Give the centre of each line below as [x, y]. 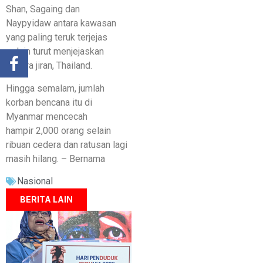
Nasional [35, 181]
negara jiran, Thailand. [49, 66]
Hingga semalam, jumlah [55, 88]
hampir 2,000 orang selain [58, 130]
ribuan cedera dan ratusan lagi [67, 144]
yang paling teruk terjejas [57, 38]
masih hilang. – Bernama [55, 159]
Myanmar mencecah [47, 116]
